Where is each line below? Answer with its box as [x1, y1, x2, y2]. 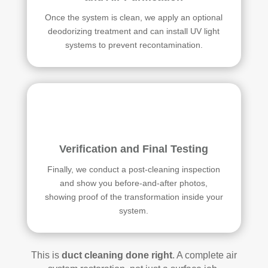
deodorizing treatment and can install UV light [48, 26, 220, 36]
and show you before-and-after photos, [60, 178, 208, 188]
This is [31, 249, 62, 260]
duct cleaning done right [61, 249, 172, 260]
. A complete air [172, 249, 237, 260]
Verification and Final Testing [59, 142, 209, 155]
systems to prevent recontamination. [65, 39, 203, 50]
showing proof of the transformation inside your [44, 191, 223, 202]
